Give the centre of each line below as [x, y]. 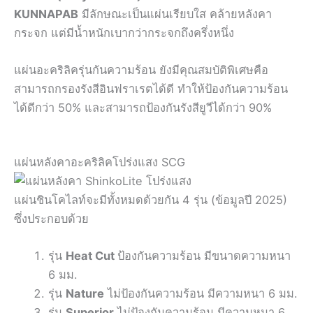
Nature [85, 293]
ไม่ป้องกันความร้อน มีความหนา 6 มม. [201, 293]
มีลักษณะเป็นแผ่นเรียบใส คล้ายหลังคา [175, 14]
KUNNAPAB [46, 14]
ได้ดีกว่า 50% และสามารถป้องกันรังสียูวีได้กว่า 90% [143, 108]
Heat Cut [92, 255]
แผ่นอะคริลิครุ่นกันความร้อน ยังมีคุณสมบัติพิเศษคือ [141, 70]
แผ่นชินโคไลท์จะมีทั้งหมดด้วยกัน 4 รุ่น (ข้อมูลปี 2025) [151, 199]
